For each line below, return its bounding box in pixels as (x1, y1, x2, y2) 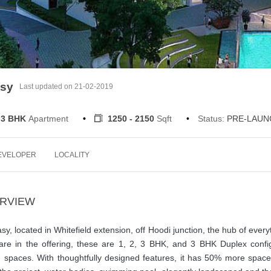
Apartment (28, 113, 68, 123)
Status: (198, 113, 224, 123)
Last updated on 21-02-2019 (19, 82, 113, 91)
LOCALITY (54, 150, 90, 159)
